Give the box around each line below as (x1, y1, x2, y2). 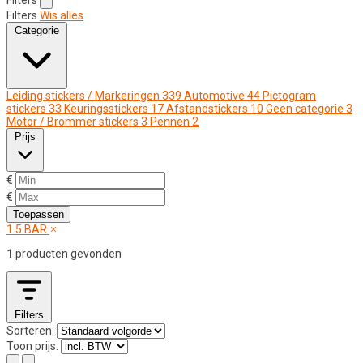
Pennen (150, 114, 190, 128)
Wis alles (40, 8, 83, 22)
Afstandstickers (166, 101, 248, 115)
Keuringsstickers (64, 101, 148, 115)
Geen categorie (266, 101, 344, 115)
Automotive (184, 88, 245, 102)
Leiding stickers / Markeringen (6, 88, 160, 102)
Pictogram (263, 88, 316, 102)
